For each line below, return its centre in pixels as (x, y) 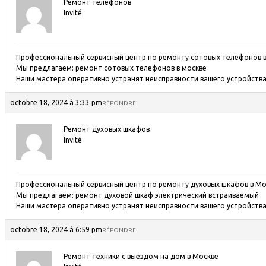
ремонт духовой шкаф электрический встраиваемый (167, 195)
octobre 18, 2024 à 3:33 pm (56, 102)
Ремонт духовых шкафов (107, 129)
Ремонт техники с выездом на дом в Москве (141, 256)
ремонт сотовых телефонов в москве (141, 68)
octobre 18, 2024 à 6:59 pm (56, 229)
